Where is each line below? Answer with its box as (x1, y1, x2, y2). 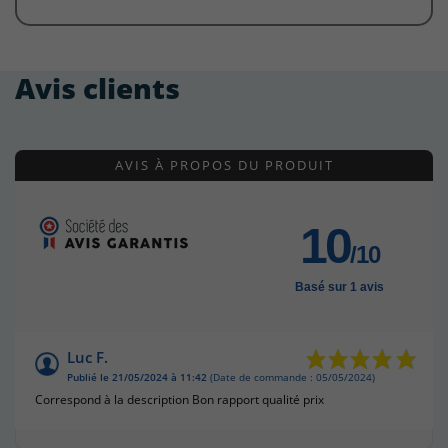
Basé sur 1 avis (295, 279, 384, 294)
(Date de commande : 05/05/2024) (207, 370, 375, 384)
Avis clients (15, 67, 180, 107)
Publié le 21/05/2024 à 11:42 (67, 370, 207, 384)
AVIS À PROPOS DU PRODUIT (114, 155, 334, 174)
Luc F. (67, 346, 108, 367)
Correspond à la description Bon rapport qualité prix (35, 390, 324, 408)
